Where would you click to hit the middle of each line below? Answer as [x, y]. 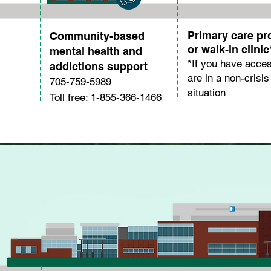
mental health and [96, 51]
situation [207, 93]
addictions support [99, 66]
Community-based [97, 36]
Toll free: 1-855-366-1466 [106, 97]
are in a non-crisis [228, 78]
